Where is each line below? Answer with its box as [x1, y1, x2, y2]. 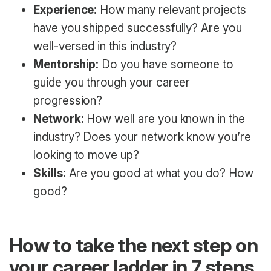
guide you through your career [33, 75, 191, 90]
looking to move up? [33, 148, 139, 162]
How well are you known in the [83, 111, 245, 126]
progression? [33, 93, 103, 108]
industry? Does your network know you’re [33, 129, 251, 144]
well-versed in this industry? [33, 39, 177, 53]
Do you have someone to [99, 57, 234, 71]
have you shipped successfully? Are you [33, 21, 242, 35]
